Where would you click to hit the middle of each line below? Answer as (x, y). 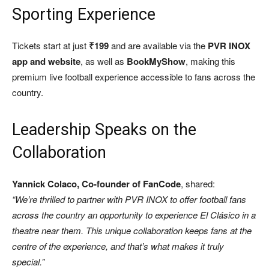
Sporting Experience (84, 15)
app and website (46, 62)
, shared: (198, 184)
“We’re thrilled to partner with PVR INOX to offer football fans (129, 199)
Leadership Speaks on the (104, 130)
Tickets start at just (50, 46)
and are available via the (158, 46)
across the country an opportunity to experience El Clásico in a (134, 215)
